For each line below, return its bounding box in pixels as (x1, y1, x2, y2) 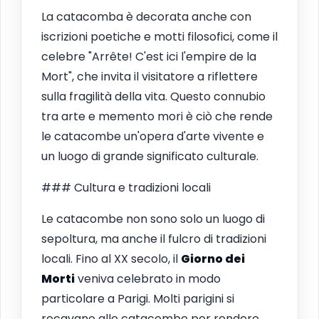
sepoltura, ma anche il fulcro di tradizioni (41, 230, 266, 247)
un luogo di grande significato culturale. (41, 147, 258, 164)
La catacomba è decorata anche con (41, 8, 251, 25)
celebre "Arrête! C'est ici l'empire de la (41, 48, 256, 65)
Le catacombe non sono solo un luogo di (41, 210, 265, 227)
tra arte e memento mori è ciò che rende (41, 108, 273, 125)
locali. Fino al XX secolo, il (41, 250, 181, 267)
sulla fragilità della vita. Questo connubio (41, 88, 266, 105)
